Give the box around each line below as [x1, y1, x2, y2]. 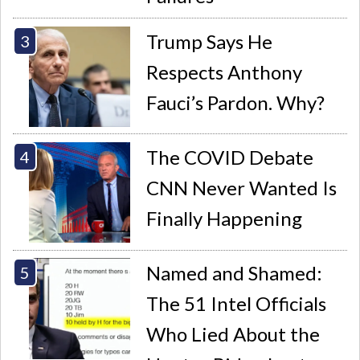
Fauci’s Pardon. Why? [146, 90, 325, 114]
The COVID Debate [146, 145, 314, 169]
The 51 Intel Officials [146, 291, 327, 315]
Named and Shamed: [146, 260, 323, 284]
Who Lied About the [146, 321, 321, 346]
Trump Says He [146, 29, 273, 53]
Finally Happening [146, 206, 303, 230]
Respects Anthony [146, 59, 303, 84]
